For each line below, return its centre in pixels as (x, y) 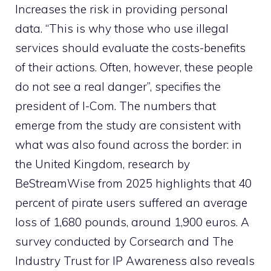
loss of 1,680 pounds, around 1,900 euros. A (132, 222)
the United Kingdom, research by (103, 164)
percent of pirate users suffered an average (131, 202)
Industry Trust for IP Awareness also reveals (135, 260)
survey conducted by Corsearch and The (124, 241)
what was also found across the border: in (129, 144)
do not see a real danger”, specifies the (118, 86)
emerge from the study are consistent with (128, 125)
